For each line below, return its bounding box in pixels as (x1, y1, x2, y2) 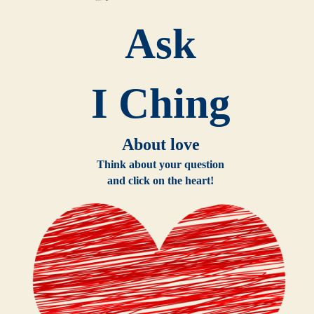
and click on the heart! (107, 174, 214, 186)
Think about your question (97, 158, 224, 170)
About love (121, 135, 200, 153)
